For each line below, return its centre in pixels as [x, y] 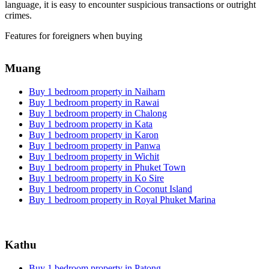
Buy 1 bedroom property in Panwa [95, 146]
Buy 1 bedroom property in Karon [94, 135]
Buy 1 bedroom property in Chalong [98, 113]
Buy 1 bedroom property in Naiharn [97, 92]
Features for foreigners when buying [74, 35]
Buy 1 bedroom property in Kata [91, 124]
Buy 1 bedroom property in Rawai [94, 103]
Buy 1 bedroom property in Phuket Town [107, 168]
